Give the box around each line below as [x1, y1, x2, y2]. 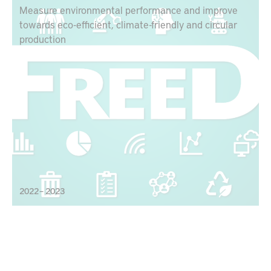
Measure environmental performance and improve [19, 2, 238, 17]
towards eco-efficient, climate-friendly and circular [19, 17, 238, 31]
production [19, 31, 66, 46]
